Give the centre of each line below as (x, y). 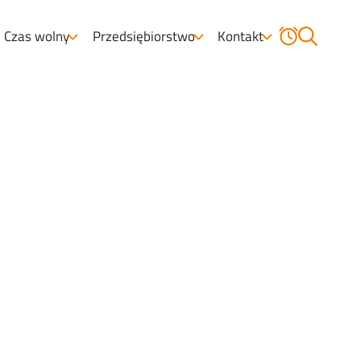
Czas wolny (36, 36)
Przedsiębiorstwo (143, 36)
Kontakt (241, 36)
